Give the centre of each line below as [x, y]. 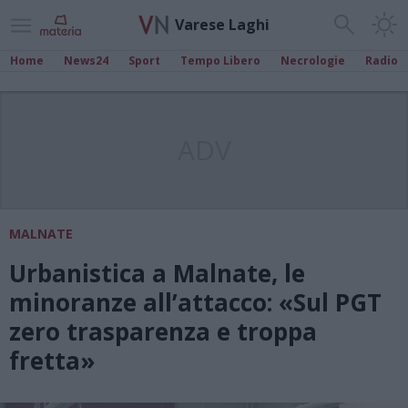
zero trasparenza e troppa [163, 331]
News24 [86, 61]
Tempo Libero [220, 61]
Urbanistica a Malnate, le [157, 273]
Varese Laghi [222, 24]
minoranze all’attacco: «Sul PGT [195, 302]
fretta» [52, 361]
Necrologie [313, 61]
